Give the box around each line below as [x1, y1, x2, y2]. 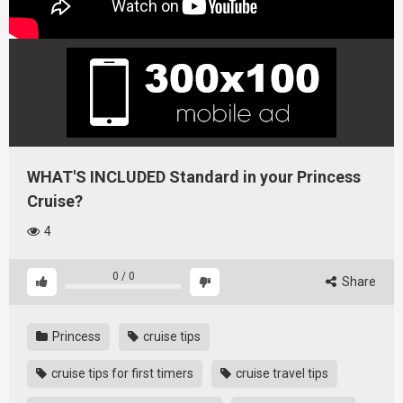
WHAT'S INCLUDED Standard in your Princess [27, 166, 361, 186]
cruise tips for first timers [49, 365, 193, 381]
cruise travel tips [233, 365, 328, 381]
